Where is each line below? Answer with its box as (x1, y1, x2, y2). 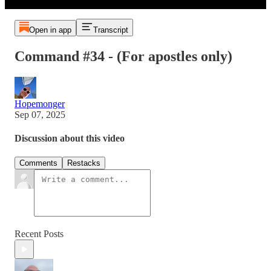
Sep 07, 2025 (15, 109, 65, 120)
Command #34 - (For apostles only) (15, 48, 232, 64)
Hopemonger (15, 98, 65, 109)
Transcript (93, 25, 128, 34)
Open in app (28, 25, 71, 34)
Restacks (67, 158, 100, 168)
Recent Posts (15, 229, 64, 240)
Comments (19, 158, 57, 168)
